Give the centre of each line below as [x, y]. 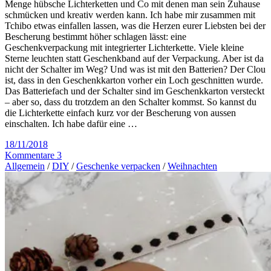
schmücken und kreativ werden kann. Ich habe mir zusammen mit [130, 15]
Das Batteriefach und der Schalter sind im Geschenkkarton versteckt [135, 91]
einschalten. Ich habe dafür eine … [71, 123]
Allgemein [25, 166]
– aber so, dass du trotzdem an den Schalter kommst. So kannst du [131, 102]
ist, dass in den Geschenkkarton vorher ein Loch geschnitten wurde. [134, 80]
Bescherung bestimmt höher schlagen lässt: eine [96, 36]
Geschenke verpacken [118, 166]
